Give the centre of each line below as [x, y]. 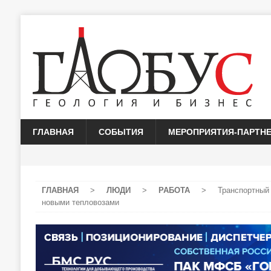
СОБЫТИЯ [121, 132]
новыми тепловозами [80, 202]
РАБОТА [174, 190]
